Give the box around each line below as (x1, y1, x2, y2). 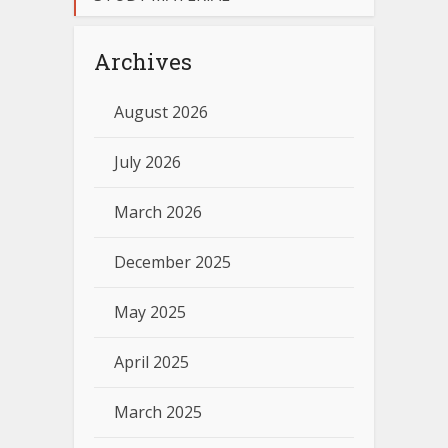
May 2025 (114, 301, 186, 324)
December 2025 (114, 251, 231, 274)
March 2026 (114, 201, 202, 224)
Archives (94, 47, 192, 77)
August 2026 (114, 101, 208, 124)
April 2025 (114, 351, 189, 374)
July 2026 (114, 151, 181, 174)
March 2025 (114, 401, 202, 424)
